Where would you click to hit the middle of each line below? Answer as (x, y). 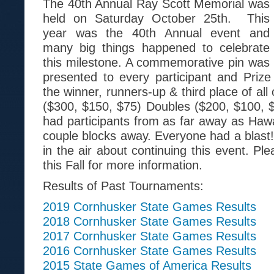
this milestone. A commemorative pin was (156, 62)
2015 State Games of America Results (147, 265)
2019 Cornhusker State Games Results (150, 206)
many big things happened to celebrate (156, 47)
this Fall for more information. (123, 165)
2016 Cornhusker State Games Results (150, 250)
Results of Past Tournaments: (123, 186)
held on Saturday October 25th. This (156, 18)
